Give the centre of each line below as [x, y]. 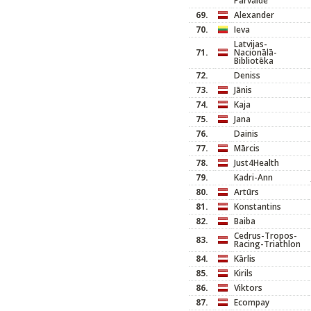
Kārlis [245, 259]
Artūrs [246, 192]
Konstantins [258, 207]
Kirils [243, 273]
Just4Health [257, 163]
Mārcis [247, 148]
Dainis [246, 134]
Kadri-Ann [253, 177]
